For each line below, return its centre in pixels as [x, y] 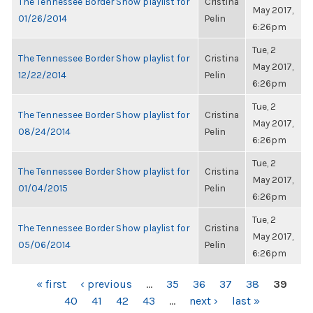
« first [51, 284]
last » [246, 301]
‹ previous [106, 284]
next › [203, 301]
